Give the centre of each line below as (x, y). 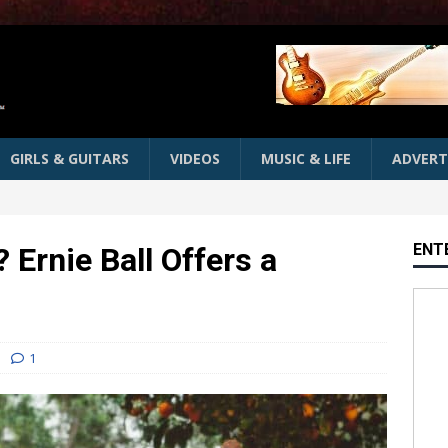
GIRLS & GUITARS (69, 159)
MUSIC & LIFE (306, 159)
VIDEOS (195, 159)
